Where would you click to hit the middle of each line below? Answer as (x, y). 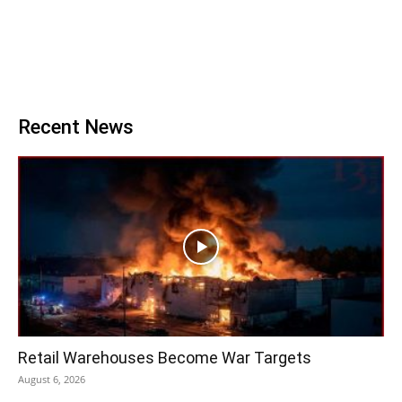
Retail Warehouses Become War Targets (165, 358)
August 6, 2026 (52, 380)
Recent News (76, 127)
